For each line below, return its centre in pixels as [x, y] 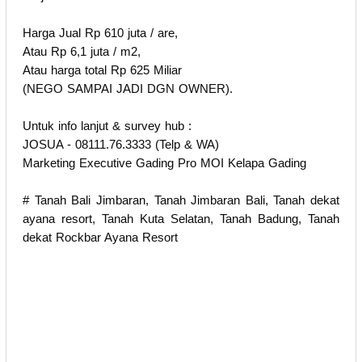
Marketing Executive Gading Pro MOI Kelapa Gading [164, 162]
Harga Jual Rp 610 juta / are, [100, 32]
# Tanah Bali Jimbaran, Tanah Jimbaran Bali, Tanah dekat [181, 200]
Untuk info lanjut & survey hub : [107, 125]
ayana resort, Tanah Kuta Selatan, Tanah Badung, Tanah [181, 218]
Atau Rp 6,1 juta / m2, [82, 51]
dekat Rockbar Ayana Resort [100, 237]
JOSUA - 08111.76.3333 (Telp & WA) [121, 144]
